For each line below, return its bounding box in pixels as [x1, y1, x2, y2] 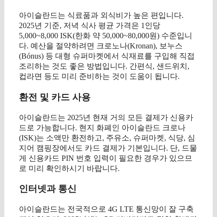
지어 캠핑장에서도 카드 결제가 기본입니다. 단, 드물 [19, 143, 197, 152]
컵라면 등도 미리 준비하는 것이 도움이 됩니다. [19, 72, 180, 81]
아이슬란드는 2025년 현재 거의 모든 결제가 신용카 [19, 113, 193, 122]
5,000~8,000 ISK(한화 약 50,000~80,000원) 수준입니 [19, 31, 192, 40]
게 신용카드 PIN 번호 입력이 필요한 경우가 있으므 [19, 154, 192, 162]
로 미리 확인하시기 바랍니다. [19, 164, 120, 172]
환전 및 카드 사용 [19, 92, 91, 102]
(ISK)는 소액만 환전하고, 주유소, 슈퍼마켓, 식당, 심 [19, 133, 195, 142]
